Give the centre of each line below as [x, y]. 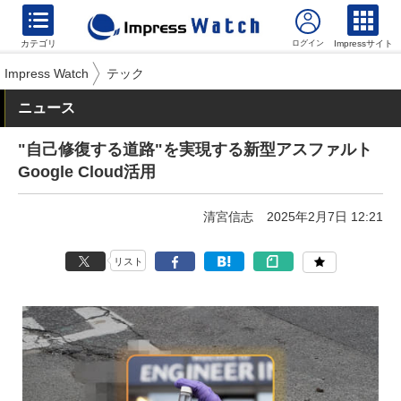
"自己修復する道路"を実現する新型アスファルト [195, 149]
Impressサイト [363, 43]
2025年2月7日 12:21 [325, 217]
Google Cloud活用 [87, 172]
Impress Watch [47, 73]
